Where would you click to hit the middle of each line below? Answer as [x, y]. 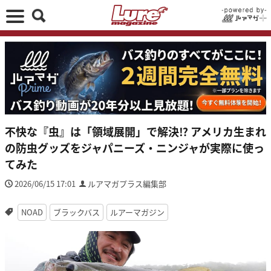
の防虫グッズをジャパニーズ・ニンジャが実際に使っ [135, 147]
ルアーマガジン [137, 212]
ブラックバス [76, 212]
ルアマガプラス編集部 [127, 183]
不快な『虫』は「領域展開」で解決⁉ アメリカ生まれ [135, 131]
